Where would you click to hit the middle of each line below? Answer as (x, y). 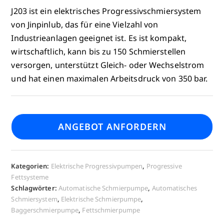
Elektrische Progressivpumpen (97, 166)
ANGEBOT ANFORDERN (112, 126)
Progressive (164, 166)
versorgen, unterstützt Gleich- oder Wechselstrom (108, 65)
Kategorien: (31, 166)
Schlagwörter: (35, 188)
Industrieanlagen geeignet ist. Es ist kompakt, (99, 38)
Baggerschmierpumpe (45, 210)
